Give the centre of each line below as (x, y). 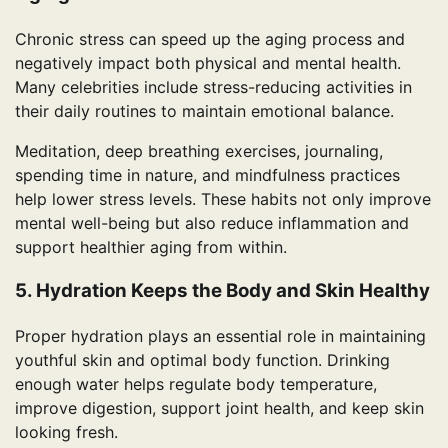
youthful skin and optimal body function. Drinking (202, 360)
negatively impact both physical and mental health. (208, 62)
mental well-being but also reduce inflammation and (212, 222)
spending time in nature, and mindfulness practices (207, 174)
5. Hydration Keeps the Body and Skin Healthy (222, 291)
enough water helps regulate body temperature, (196, 384)
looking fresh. (66, 432)
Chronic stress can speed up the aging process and (210, 38)
